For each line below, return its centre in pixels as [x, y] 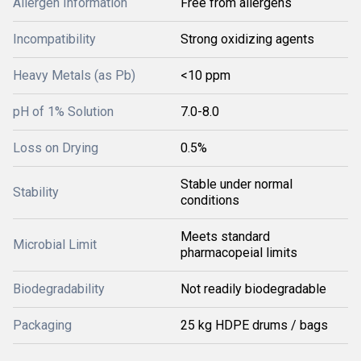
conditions [210, 200]
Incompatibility [54, 39]
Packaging [42, 325]
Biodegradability [59, 289]
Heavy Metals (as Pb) [74, 75]
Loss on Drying [56, 148]
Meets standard [225, 237]
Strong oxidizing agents [247, 39]
